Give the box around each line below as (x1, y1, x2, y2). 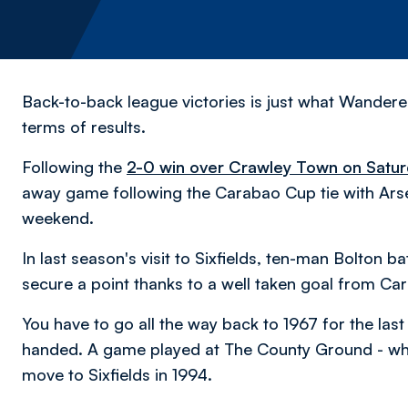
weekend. (22, 208, 98, 228)
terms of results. (22, 117, 150, 137)
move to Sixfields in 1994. (22, 364, 212, 384)
